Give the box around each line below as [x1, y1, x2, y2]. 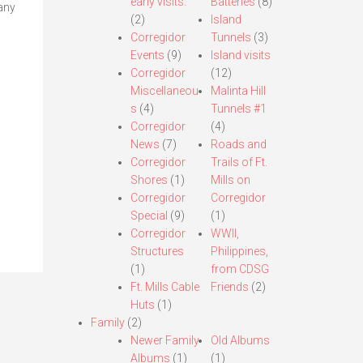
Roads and [211, 138, 267, 151]
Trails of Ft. [211, 156, 268, 169]
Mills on [211, 173, 251, 186]
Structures [130, 245, 184, 258]
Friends [211, 280, 250, 293]
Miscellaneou [130, 84, 199, 97]
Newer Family [130, 334, 199, 347]
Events [130, 49, 164, 62]
